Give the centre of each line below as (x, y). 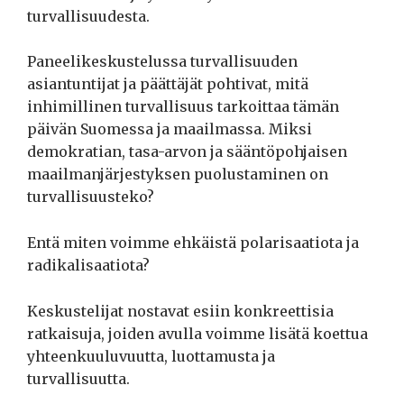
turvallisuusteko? (91, 197)
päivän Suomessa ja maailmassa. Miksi (170, 129)
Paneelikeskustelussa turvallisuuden (162, 62)
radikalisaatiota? (88, 265)
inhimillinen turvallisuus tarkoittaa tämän (183, 107)
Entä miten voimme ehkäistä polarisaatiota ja (193, 242)
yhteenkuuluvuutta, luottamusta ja (151, 356)
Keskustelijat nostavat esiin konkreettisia (180, 311)
